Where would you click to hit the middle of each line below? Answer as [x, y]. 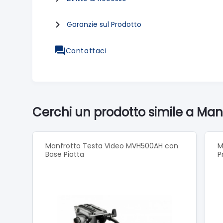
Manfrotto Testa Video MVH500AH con [112, 146]
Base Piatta [65, 154]
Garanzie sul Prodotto [104, 25]
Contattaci [86, 51]
